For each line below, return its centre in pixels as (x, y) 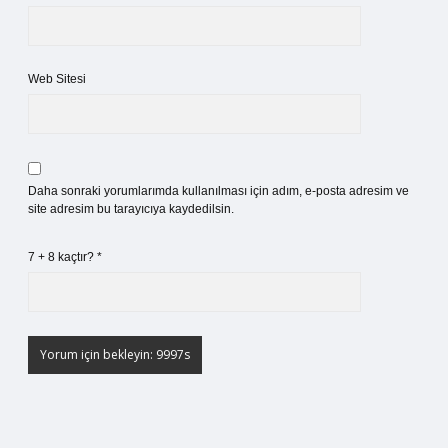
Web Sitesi (57, 79)
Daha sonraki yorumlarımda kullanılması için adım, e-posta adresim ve (218, 191)
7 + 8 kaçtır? (62, 257)
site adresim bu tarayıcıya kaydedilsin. (131, 209)
